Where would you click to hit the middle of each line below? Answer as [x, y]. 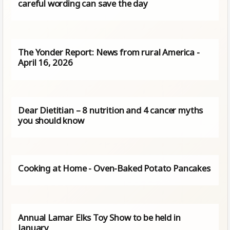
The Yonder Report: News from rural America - [109, 52]
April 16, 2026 [45, 63]
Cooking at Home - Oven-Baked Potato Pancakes [114, 168]
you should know [51, 121]
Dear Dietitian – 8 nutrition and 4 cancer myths [111, 110]
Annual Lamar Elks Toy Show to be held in [99, 217]
